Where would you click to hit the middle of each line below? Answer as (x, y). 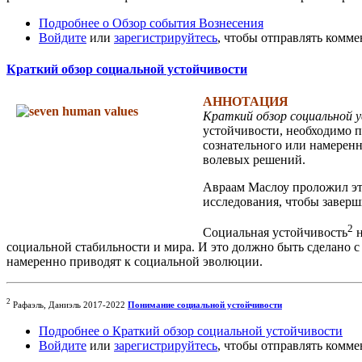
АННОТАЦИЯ (246, 101)
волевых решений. (254, 159)
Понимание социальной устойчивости (205, 305)
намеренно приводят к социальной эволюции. (135, 261)
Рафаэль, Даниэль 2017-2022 (69, 305)
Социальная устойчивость (275, 232)
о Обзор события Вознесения (181, 23)
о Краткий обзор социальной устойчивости (221, 330)
